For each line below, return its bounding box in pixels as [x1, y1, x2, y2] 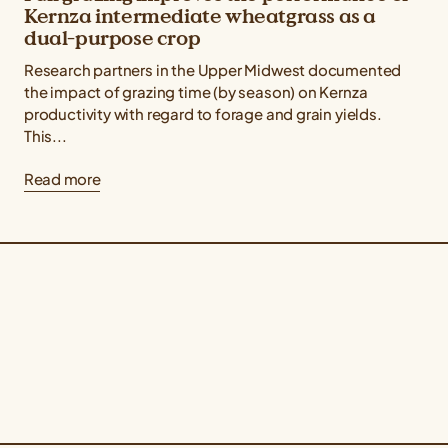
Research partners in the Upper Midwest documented [24, 60, 402, 80]
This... [24, 126, 67, 146]
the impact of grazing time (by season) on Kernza [24, 82, 368, 102]
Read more [24, 169, 101, 189]
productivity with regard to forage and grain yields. [24, 104, 382, 124]
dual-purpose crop [24, 25, 201, 52]
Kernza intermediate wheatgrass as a [24, 3, 377, 30]
